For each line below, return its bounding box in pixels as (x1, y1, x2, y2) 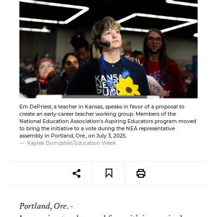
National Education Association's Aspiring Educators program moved (19, 118, 196, 124)
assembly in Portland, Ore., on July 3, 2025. (19, 132, 126, 139)
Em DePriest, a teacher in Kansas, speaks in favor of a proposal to (19, 103, 185, 110)
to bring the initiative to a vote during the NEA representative (19, 125, 175, 132)
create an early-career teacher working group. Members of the (19, 110, 176, 117)
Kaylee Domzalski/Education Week (27, 139, 116, 146)
